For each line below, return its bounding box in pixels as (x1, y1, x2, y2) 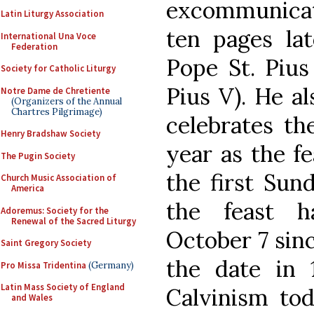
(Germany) (86, 259, 134, 271)
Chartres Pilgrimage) (11, 105, 102, 118)
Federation (11, 40, 57, 53)
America (11, 182, 44, 194)
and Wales (11, 292, 53, 303)
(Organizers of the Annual (11, 95, 122, 107)
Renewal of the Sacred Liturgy (11, 214, 136, 227)
